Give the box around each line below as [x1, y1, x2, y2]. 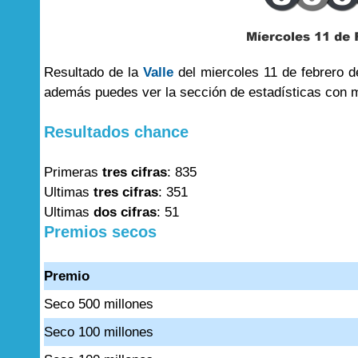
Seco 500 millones [44, 296, 153, 312]
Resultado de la [44, 65, 143, 80]
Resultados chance [44, 123, 189, 141]
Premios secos [44, 223, 157, 241]
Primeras [44, 165, 102, 180]
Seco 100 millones [44, 324, 153, 340]
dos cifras [93, 205, 157, 220]
